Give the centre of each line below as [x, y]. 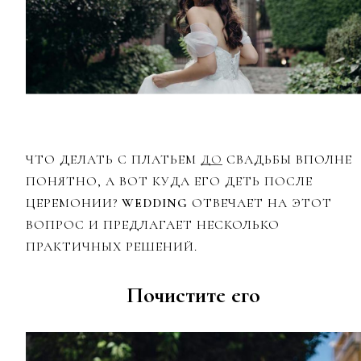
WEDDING [155, 203]
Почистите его [193, 295]
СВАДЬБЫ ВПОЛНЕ [287, 160]
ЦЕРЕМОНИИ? [74, 203]
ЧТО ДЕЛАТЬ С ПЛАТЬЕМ [113, 160]
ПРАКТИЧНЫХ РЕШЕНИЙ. [112, 247]
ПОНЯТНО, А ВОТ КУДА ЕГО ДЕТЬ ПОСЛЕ [169, 182]
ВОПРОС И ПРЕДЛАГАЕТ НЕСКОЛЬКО [153, 225]
